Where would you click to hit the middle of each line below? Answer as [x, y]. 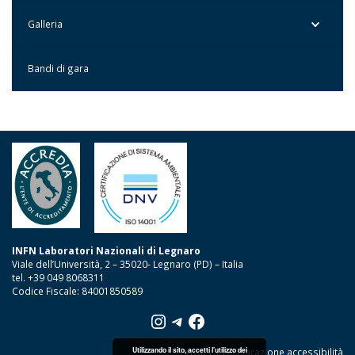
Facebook [227, 320]
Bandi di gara [58, 69]
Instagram [193, 320]
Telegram [209, 320]
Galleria [45, 24]
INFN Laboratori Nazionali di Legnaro [106, 250]
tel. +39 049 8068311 [58, 277]
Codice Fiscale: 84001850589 [77, 290]
